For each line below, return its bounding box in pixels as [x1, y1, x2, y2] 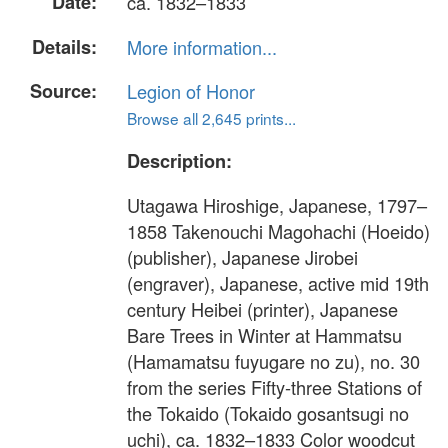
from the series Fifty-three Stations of [127, 374, 422, 401]
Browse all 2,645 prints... [127, 106, 296, 129]
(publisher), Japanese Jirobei [127, 244, 358, 271]
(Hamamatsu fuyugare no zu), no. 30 [127, 348, 420, 375]
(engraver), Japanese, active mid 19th [127, 270, 429, 297]
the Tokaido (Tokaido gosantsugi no [127, 400, 409, 427]
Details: [32, 33, 97, 60]
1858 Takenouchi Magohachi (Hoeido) [127, 218, 430, 245]
